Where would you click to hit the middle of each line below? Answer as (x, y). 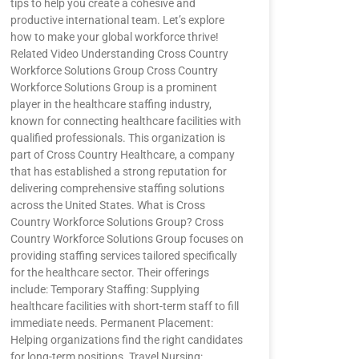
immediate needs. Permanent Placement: (111, 323)
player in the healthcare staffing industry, (111, 104)
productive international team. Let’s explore (117, 20)
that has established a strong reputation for (118, 171)
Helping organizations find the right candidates (126, 340)
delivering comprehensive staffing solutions (117, 188)
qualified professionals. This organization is (117, 138)
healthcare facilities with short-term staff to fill (124, 306)
